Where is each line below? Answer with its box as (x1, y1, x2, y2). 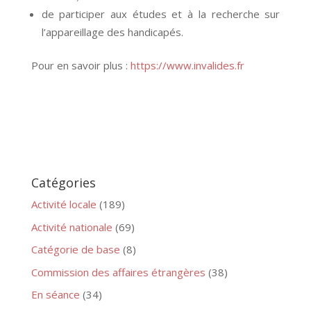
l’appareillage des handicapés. (41, 25, 183, 40)
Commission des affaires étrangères (31, 264, 205, 279)
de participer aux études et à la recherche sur (41, 7, 280, 22)
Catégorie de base (31, 242, 120, 257)
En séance (31, 287, 80, 302)
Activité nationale (31, 219, 112, 234)
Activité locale (31, 197, 96, 212)
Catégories (31, 174, 96, 192)
